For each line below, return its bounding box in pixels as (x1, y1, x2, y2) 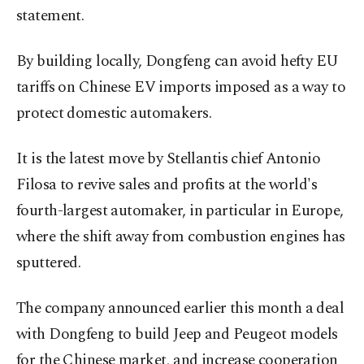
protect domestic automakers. (16, 102, 212, 126)
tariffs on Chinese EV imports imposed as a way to (16, 76, 346, 100)
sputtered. (16, 251, 81, 275)
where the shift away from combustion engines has (16, 225, 345, 249)
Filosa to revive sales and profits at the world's (16, 173, 318, 197)
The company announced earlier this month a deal (16, 297, 344, 321)
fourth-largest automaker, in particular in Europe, (16, 199, 344, 223)
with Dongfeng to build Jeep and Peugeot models (16, 323, 338, 347)
